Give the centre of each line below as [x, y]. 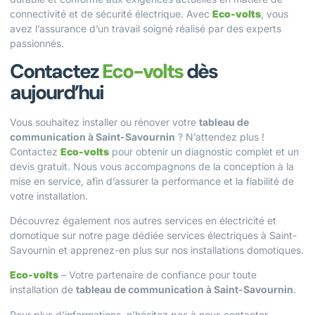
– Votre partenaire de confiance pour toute [157, 275]
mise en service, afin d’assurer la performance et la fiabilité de [152, 181]
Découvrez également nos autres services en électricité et [143, 220]
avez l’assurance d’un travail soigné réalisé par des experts [146, 29]
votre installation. [49, 195]
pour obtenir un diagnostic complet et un [204, 151]
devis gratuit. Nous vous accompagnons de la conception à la [152, 166]
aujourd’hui [57, 92]
